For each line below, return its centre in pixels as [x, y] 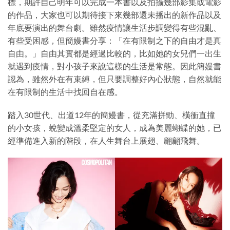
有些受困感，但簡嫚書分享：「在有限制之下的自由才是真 [114, 40]
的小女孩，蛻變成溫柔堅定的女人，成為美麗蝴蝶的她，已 [114, 128]
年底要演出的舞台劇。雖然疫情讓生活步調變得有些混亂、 [114, 27]
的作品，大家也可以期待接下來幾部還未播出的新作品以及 [114, 14]
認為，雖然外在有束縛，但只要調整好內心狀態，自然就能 [114, 79]
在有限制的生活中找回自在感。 [65, 91]
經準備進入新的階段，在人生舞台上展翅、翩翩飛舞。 [106, 141]
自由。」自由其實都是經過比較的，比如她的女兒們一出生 [114, 53]
